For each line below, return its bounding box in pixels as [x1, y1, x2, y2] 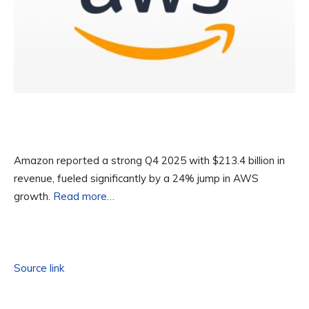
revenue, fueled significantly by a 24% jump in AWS [14, 172, 259, 186]
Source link [14, 261, 64, 275]
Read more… [53, 190, 114, 203]
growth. [14, 190, 53, 203]
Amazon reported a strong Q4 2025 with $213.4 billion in [14, 154, 285, 168]
